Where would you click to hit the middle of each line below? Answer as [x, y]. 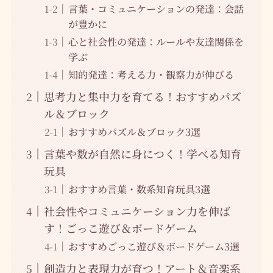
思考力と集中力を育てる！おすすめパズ [142, 97]
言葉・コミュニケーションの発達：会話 [156, 9]
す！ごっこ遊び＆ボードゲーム [120, 228]
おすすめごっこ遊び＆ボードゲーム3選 [154, 246]
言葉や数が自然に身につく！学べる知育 [142, 154]
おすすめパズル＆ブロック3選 [134, 132]
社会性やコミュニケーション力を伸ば [137, 211]
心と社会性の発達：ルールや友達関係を [156, 42]
